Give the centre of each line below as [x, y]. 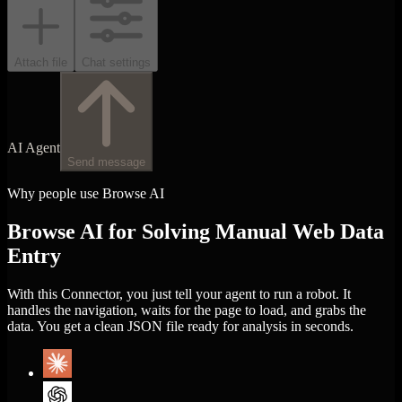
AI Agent [34, 147]
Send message [106, 162]
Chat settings [116, 62]
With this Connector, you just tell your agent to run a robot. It [179, 293]
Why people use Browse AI [86, 193]
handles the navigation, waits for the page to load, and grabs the [187, 310]
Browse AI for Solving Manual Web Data [196, 231]
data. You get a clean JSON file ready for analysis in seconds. [180, 326]
